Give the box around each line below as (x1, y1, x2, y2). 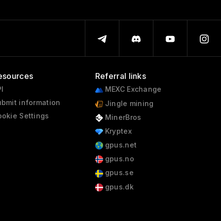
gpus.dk (103, 182, 134, 191)
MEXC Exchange (103, 85, 162, 94)
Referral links (95, 71, 147, 81)
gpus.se (103, 168, 134, 177)
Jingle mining (103, 99, 154, 108)
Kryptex (103, 126, 132, 135)
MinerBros (103, 112, 142, 121)
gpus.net (103, 141, 137, 149)
